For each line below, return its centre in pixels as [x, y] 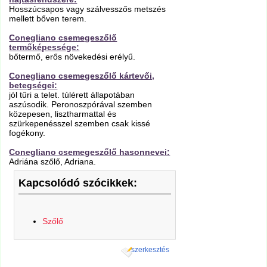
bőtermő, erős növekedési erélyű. [72, 57]
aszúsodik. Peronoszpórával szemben [81, 105]
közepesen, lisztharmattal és [63, 114]
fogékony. [27, 133]
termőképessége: [44, 47]
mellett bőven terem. [48, 19]
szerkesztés [150, 250]
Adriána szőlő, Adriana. [53, 162]
